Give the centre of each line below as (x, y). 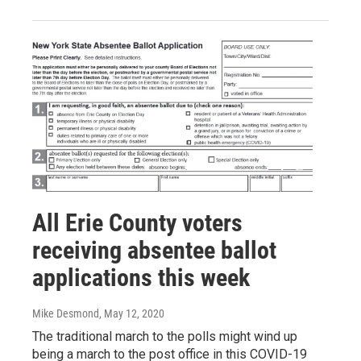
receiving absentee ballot (154, 250)
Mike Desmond (66, 313)
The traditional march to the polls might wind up (165, 336)
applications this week (141, 277)
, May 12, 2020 (132, 313)
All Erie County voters (137, 222)
